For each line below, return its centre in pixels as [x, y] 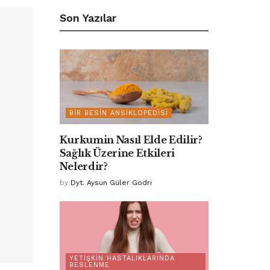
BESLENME [89, 265]
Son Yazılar [88, 18]
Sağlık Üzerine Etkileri [117, 153]
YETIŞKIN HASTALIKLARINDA [122, 258]
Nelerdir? [83, 166]
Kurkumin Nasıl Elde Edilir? [131, 140]
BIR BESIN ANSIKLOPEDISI [118, 113]
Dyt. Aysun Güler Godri [111, 182]
